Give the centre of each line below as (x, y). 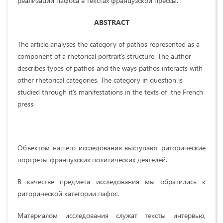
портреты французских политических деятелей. (92, 159)
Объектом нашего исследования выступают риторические (111, 147)
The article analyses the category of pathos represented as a (109, 44)
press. (27, 104)
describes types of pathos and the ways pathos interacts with (110, 68)
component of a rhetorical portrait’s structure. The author (104, 56)
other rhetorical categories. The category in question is (100, 80)
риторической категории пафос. (68, 193)
